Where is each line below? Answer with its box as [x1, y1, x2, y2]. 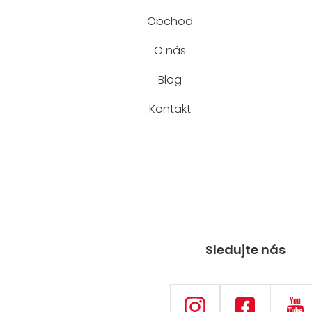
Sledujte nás [205, 241, 286, 259]
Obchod [147, 13, 194, 29]
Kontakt [149, 101, 192, 117]
